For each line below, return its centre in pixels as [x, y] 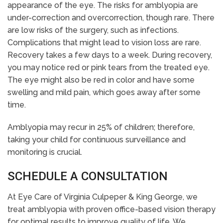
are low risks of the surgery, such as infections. [93, 30]
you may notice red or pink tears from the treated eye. [109, 68]
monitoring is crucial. [45, 152]
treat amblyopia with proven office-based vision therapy [111, 210]
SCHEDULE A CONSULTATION [88, 176]
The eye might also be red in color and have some [101, 80]
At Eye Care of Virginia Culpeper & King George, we [103, 197]
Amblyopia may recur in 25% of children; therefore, [101, 127]
